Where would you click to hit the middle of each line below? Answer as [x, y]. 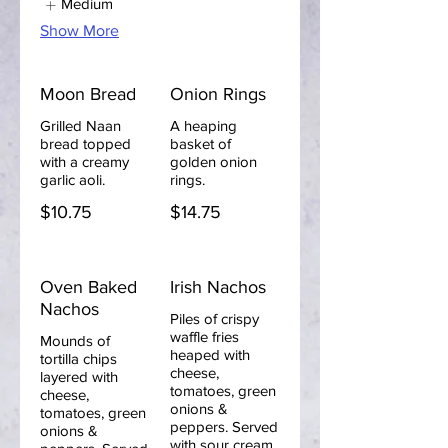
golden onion [213, 161]
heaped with [210, 354]
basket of [200, 143]
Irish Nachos [218, 287]
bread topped [85, 143]
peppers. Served [224, 426]
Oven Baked [88, 287]
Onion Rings [218, 94]
